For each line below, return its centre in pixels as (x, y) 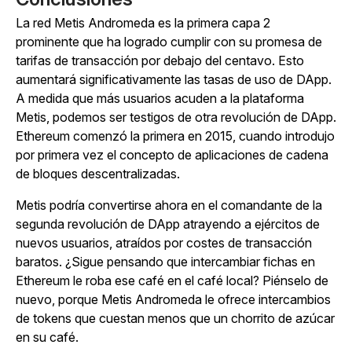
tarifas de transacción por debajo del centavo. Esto (160, 61)
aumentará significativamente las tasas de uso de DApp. (174, 80)
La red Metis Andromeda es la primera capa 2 (143, 23)
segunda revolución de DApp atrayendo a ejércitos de (168, 224)
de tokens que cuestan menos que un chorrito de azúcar (175, 319)
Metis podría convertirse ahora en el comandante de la (169, 205)
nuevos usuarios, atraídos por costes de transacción (164, 243)
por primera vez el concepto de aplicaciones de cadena (172, 155)
